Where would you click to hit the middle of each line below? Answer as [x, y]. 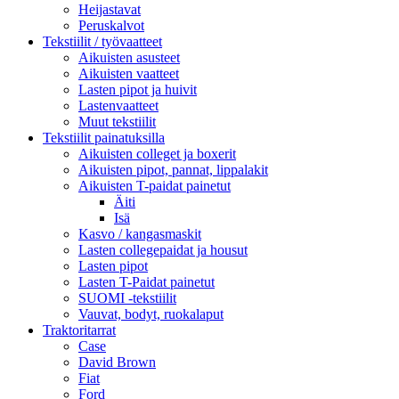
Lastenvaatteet [118, 105]
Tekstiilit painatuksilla [104, 137]
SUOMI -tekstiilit [127, 297]
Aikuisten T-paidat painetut [155, 185]
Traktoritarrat [79, 330]
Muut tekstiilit [117, 121]
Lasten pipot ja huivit [138, 89]
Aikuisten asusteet [129, 57]
